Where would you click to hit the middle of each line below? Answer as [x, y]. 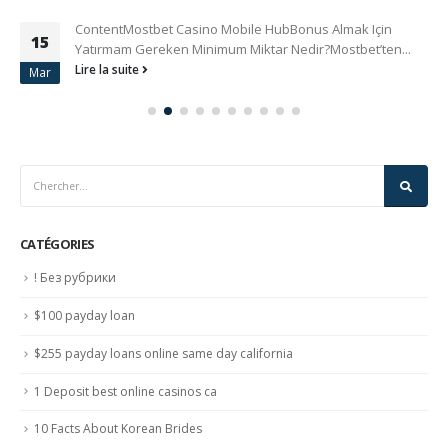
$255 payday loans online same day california [163, 353]
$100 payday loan [84, 316]
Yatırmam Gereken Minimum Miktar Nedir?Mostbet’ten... [243, 48]
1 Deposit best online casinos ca [125, 391]
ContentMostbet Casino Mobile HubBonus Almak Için [233, 28]
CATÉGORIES [57, 244]
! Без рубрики [75, 278]
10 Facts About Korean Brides [118, 429]
